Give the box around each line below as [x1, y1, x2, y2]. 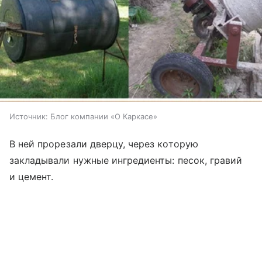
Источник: [9, 111, 48, 121]
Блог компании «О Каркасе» [50, 111, 157, 121]
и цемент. [9, 170, 54, 182]
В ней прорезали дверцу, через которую [9, 137, 198, 150]
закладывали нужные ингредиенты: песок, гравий [9, 154, 243, 166]
